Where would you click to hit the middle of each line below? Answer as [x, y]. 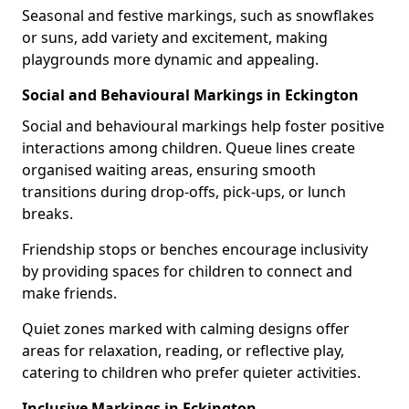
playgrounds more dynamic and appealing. [170, 59]
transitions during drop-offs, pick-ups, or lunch [184, 192]
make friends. [69, 293]
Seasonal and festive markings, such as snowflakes [198, 16]
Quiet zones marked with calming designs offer [186, 329]
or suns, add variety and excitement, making [175, 37]
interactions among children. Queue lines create [189, 148]
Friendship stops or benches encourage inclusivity [195, 249]
